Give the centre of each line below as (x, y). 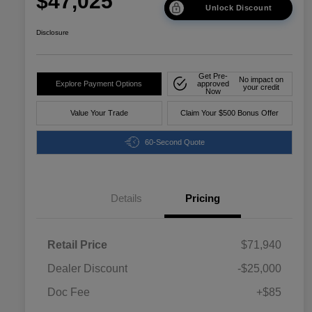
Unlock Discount (239, 7)
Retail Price (77, 244)
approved (213, 83)
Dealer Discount (87, 268)
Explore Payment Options (99, 83)
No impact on (262, 80)
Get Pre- (213, 76)
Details (126, 198)
